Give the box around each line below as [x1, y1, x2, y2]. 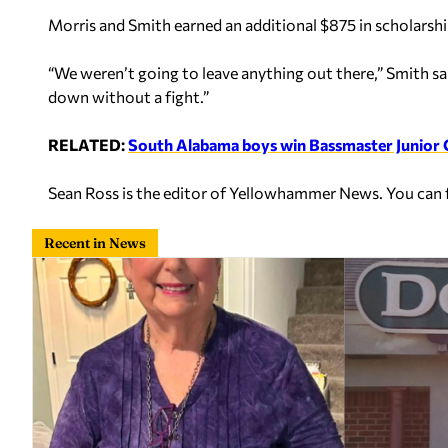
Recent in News [44, 234, 146, 252]
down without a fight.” [48, 87, 209, 106]
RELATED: [48, 135, 128, 154]
